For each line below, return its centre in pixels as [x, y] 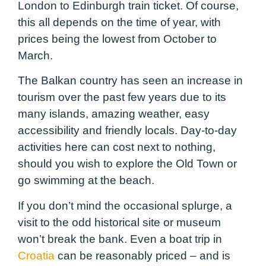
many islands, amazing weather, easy [114, 114]
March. [37, 55]
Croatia [36, 255]
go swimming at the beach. [88, 180]
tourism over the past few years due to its [122, 97]
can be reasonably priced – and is [142, 255]
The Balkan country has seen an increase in [130, 81]
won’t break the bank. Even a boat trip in [120, 239]
